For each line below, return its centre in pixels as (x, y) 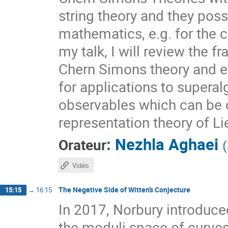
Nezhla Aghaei (167, 144)
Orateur (82, 145)
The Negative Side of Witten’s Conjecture (124, 189)
